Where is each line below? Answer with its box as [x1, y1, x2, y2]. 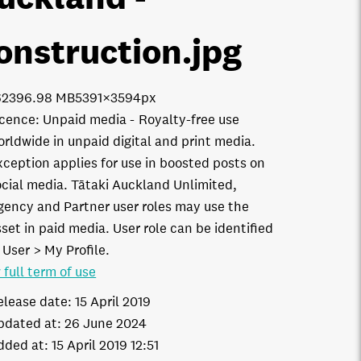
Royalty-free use [139, 111, 240, 128]
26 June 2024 [64, 315, 147, 332]
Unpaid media [43, 111, 127, 128]
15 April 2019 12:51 [52, 337, 160, 354]
